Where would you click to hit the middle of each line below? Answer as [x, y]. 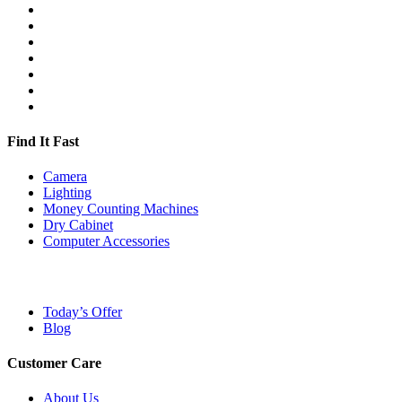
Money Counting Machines [121, 209]
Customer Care [54, 363]
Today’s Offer [83, 311]
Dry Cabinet [78, 225]
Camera [65, 177]
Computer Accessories [106, 241]
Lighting [67, 193]
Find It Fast [43, 141]
